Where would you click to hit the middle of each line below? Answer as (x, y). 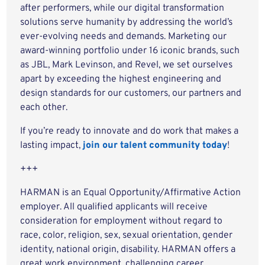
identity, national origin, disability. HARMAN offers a (128, 250)
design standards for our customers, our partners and (131, 93)
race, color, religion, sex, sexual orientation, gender (127, 235)
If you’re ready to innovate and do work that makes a (130, 131)
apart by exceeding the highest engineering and (121, 79)
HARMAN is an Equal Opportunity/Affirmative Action (131, 193)
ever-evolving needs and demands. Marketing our (124, 37)
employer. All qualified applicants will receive (114, 207)
